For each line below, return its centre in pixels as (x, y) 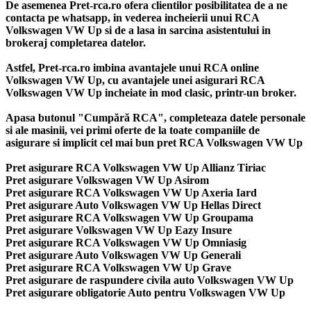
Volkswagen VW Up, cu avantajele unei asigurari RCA (135, 80)
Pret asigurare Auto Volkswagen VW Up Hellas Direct (133, 205)
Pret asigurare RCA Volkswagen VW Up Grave (118, 267)
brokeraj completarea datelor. (76, 42)
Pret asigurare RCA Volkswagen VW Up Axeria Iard (131, 192)
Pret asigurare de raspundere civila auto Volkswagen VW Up (150, 280)
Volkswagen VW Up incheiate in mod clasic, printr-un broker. (151, 92)
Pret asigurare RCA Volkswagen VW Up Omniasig (126, 242)
